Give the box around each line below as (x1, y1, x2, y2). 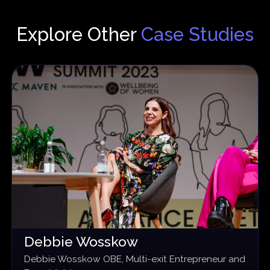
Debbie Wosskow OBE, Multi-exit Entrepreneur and (24, 253, 245, 265)
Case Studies (141, 24, 254, 46)
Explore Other (16, 24, 141, 46)
